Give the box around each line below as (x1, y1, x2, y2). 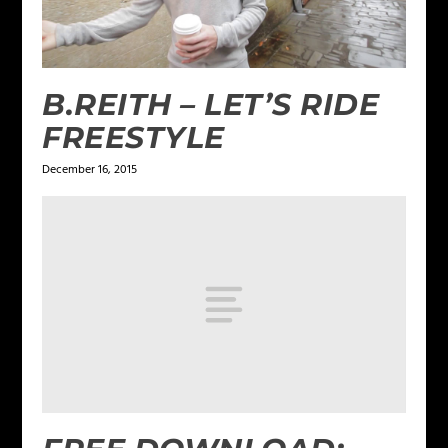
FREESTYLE (42, 118, 225, 156)
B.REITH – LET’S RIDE (42, 85, 380, 123)
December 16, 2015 (42, 159, 138, 180)
